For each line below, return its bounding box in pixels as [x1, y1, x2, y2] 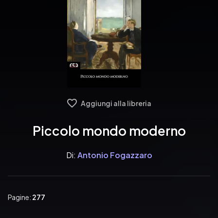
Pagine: [8, 193, 32, 201]
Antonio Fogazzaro [77, 150, 152, 160]
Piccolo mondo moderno [32, 123, 186, 139]
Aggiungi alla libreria [80, 99, 151, 108]
